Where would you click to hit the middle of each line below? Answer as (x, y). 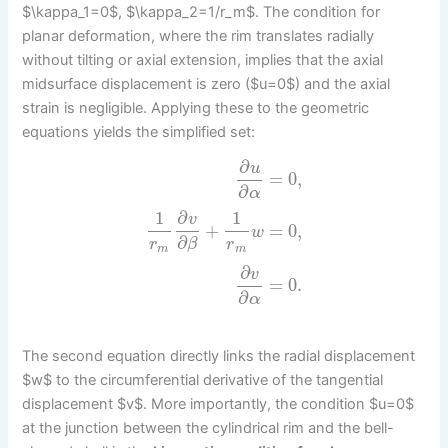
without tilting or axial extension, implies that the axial (203, 59)
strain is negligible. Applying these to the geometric (196, 107)
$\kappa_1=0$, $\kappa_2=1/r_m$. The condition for (201, 11)
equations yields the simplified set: (139, 131)
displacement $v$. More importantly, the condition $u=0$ (218, 403)
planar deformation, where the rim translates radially (198, 35)
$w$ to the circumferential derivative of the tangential (203, 379)
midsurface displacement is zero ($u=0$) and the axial (206, 83)
